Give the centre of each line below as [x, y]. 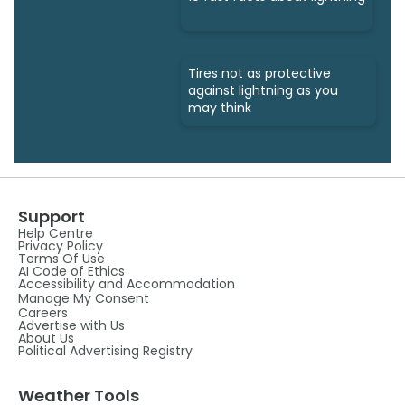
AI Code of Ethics [71, 272]
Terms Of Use [61, 259]
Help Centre [56, 234]
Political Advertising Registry [105, 351]
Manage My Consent [84, 299]
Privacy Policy [61, 246]
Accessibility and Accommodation [127, 284]
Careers [43, 313]
